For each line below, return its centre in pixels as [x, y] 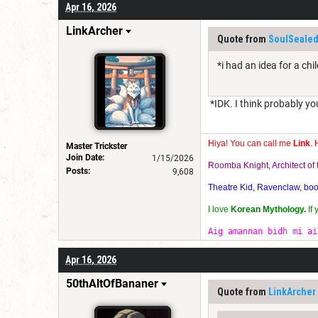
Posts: [78, 171]
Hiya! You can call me [251, 143]
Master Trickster [97, 146]
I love [219, 209]
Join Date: [85, 157]
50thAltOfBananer [112, 283]
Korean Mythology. [268, 209]
